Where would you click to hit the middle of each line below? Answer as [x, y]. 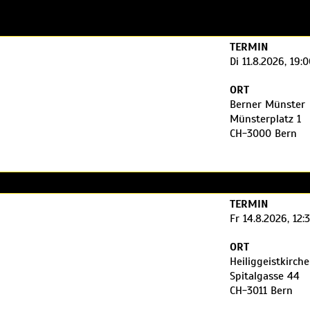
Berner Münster [267, 104]
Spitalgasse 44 [265, 276]
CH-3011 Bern [261, 291]
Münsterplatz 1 [265, 119]
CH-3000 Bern [263, 134]
